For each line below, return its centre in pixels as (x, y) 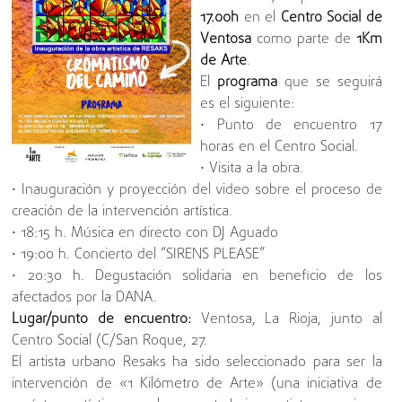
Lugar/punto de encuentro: (101, 320)
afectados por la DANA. (85, 298)
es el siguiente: (248, 105)
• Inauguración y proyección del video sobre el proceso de (197, 191)
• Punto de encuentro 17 (291, 126)
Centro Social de (331, 18)
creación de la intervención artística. (122, 212)
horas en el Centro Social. (280, 148)
